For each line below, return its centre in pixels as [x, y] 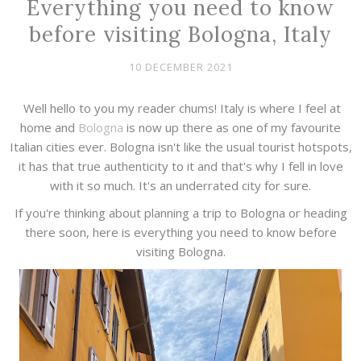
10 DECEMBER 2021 [180, 67]
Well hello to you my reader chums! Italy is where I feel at [180, 108]
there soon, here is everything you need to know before [180, 232]
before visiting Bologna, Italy [180, 35]
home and [49, 128]
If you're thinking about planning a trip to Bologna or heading [180, 213]
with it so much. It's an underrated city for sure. [180, 186]
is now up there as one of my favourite [232, 128]
